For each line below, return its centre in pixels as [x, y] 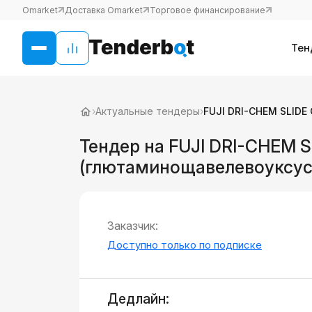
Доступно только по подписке [185, 245]
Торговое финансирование [208, 10]
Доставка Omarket [104, 10]
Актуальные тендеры [148, 111]
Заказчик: [133, 226]
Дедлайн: [138, 299]
